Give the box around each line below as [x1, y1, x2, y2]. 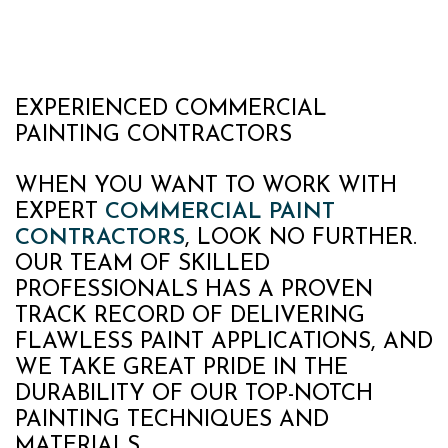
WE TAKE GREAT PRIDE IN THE [15, 357, 348, 381]
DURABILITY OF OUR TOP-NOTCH [15, 383, 373, 407]
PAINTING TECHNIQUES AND [15, 409, 329, 433]
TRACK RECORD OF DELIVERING [15, 305, 365, 329]
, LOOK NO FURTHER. [185, 227, 417, 251]
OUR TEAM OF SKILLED [15, 253, 270, 277]
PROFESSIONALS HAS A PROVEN [15, 279, 373, 303]
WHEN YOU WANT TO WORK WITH [15, 175, 397, 199]
